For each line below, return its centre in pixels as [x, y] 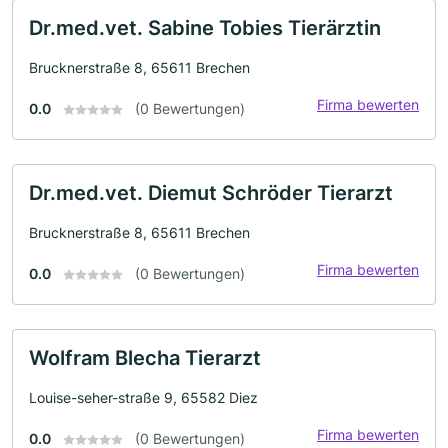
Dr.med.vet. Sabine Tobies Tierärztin [205, 27]
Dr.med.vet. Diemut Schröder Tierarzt [211, 192]
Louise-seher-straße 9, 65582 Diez [143, 397]
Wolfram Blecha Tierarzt [145, 357]
